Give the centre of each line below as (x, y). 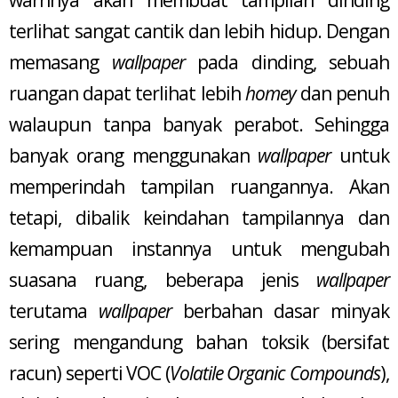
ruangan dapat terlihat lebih (127, 94)
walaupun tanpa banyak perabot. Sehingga (199, 125)
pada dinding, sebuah (287, 63)
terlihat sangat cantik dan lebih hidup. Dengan (199, 32)
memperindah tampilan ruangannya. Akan (199, 187)
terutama (54, 311)
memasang (60, 63)
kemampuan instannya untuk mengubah (199, 249)
